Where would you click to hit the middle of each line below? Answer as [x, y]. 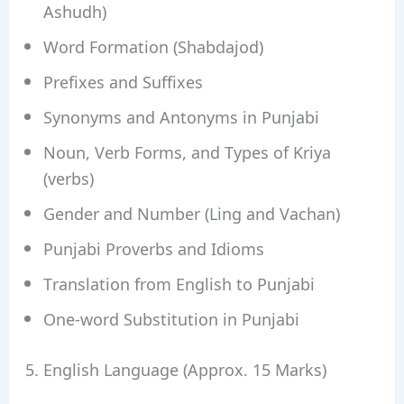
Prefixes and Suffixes [123, 82]
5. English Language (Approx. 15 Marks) [175, 369]
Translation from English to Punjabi [179, 284]
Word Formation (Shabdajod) [153, 46]
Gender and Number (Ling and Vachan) [191, 213]
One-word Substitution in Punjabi [171, 319]
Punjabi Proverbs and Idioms [153, 248]
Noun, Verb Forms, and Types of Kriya [187, 152]
